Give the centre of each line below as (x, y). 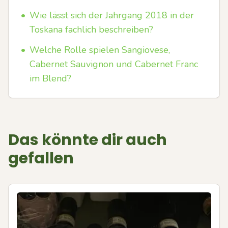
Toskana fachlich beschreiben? (91, 30)
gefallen (41, 158)
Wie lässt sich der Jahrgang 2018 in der (112, 15)
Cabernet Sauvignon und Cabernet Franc (114, 64)
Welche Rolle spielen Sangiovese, (100, 50)
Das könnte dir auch (88, 140)
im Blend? (50, 78)
